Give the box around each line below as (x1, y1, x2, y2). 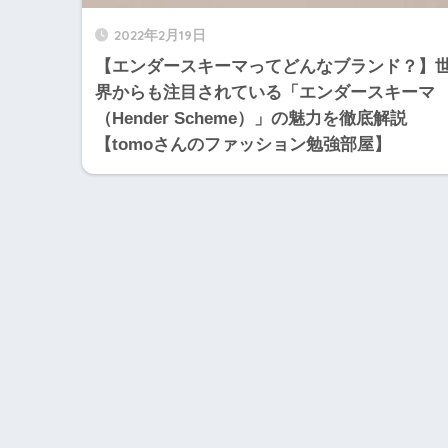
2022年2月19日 (114, 26, 206, 44)
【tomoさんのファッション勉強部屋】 (95, 135, 391, 155)
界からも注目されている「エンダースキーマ (95, 83, 435, 103)
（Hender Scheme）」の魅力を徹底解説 (95, 109, 407, 129)
